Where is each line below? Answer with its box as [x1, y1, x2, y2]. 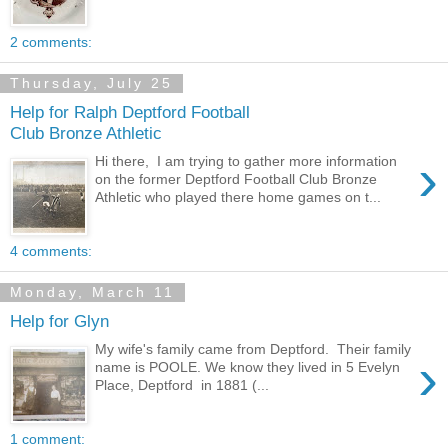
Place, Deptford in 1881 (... [95, 377, 270, 394]
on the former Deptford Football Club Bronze [95, 171, 378, 188]
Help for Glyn [10, 310, 109, 331]
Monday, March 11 [10, 284, 175, 301]
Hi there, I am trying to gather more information [95, 153, 398, 170]
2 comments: [10, 34, 92, 51]
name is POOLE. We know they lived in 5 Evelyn [95, 359, 401, 376]
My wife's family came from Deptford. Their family [95, 341, 412, 358]
